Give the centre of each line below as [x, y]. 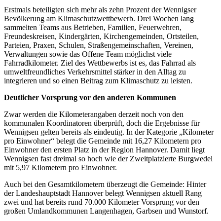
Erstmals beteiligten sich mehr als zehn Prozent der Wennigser [100, 10]
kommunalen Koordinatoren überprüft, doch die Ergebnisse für [102, 123]
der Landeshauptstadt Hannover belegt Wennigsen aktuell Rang [103, 193]
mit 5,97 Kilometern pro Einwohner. [60, 168]
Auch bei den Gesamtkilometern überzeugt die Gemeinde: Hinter [105, 184]
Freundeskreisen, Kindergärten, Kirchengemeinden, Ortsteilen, [101, 37]
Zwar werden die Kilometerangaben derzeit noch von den [94, 114]
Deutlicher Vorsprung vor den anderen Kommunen [90, 98]
